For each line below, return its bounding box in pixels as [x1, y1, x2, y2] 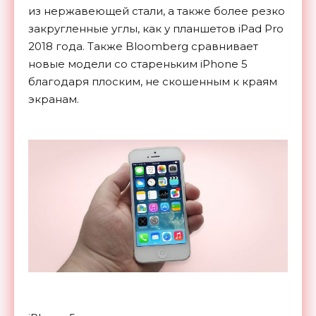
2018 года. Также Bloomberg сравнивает [28, 39, 258, 54]
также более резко [177, 4, 285, 18]
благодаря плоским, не [28, 75, 159, 89]
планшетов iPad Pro [173, 22, 284, 36]
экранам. [28, 92, 79, 107]
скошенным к [162, 75, 239, 89]
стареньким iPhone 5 [130, 57, 248, 71]
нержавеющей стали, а [44, 4, 174, 18]
